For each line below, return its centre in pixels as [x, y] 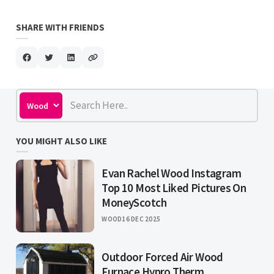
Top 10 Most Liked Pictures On [174, 187]
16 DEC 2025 [141, 219]
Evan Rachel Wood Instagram [171, 173]
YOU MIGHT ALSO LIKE [62, 141]
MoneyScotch [134, 202]
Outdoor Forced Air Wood [162, 257]
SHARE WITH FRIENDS [61, 27]
